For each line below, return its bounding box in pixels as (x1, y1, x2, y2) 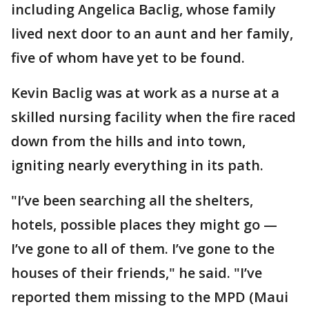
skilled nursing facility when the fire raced (11, 108, 296, 127)
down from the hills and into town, (11, 132, 246, 151)
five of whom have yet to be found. (11, 48, 245, 68)
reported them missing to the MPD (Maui (11, 288, 288, 307)
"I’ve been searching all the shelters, (11, 191, 253, 210)
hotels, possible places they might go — (11, 215, 277, 235)
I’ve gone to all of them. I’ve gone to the (11, 239, 275, 259)
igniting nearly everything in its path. (11, 156, 263, 175)
